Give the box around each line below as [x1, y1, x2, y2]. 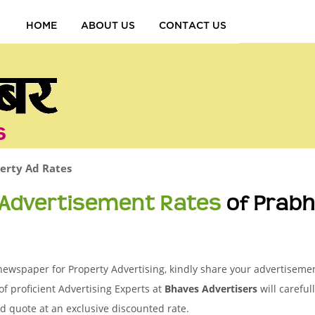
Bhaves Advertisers [165, 282, 257, 295]
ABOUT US [81, 20, 136, 30]
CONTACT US [159, 20, 227, 30]
